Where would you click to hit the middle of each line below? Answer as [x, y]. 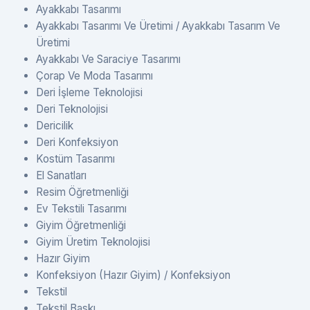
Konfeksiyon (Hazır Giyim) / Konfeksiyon [133, 275]
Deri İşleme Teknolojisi [89, 92]
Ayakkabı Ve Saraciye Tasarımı [108, 59]
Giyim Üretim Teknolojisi [93, 241]
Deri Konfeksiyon [77, 142]
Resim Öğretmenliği [82, 192]
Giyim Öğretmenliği [81, 225]
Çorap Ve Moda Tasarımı [94, 75]
